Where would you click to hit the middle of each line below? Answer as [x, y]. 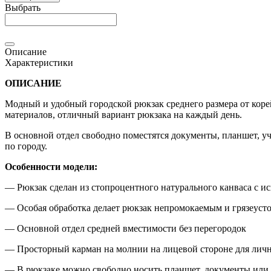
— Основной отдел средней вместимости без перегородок [126, 228]
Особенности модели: [51, 166]
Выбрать [23, 7]
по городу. [26, 146]
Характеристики [39, 62]
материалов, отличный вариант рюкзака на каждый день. [123, 114]
